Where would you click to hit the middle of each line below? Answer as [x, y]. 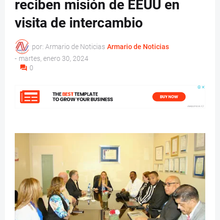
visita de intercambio [79, 23]
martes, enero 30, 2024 [54, 59]
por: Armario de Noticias [69, 46]
